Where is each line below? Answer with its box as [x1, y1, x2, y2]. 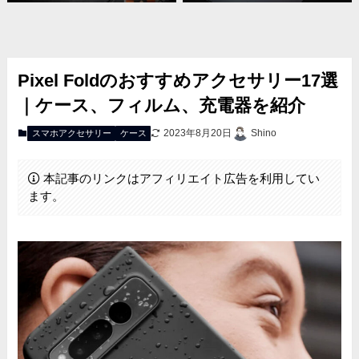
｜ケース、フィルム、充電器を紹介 [18, 95, 306, 116]
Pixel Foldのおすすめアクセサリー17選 [18, 71, 339, 91]
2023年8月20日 [163, 127, 232, 139]
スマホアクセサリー [31, 127, 111, 138]
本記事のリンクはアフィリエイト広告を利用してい [42, 171, 320, 185]
